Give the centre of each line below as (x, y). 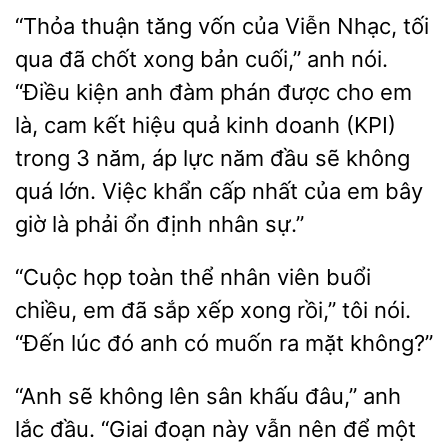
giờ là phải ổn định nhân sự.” (159, 224)
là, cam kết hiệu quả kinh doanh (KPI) (205, 125)
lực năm (223, 158)
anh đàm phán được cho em (265, 92)
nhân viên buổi (292, 277)
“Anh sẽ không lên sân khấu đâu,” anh (208, 396)
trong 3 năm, (83, 158)
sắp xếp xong (222, 310)
